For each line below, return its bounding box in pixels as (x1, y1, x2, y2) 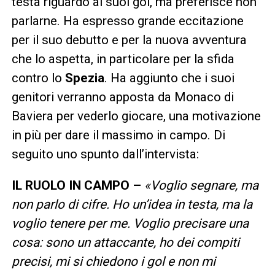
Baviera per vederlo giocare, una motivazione (11, 109, 261, 124)
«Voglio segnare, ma (144, 178, 258, 193)
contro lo (11, 71, 65, 86)
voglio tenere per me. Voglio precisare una (11, 216, 249, 231)
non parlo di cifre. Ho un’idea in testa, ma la (11, 197, 252, 212)
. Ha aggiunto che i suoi (104, 71, 234, 86)
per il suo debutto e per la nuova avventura (11, 33, 247, 48)
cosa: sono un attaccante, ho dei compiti (11, 235, 239, 250)
